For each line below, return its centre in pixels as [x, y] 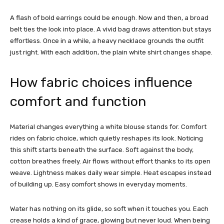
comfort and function [78, 102]
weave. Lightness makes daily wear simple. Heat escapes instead [111, 173]
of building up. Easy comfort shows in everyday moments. [98, 184]
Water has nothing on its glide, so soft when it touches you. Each [109, 209]
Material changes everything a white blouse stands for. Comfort [108, 127]
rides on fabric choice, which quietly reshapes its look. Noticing [106, 138]
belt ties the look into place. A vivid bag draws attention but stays [111, 29]
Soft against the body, [159, 150]
